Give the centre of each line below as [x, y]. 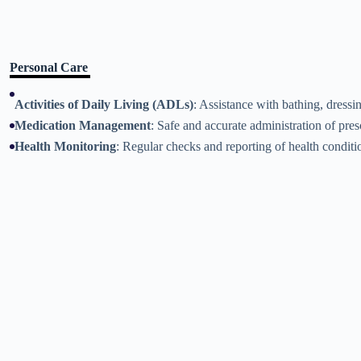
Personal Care [49, 67]
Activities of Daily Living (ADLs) [104, 104]
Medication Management [83, 125]
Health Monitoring [65, 146]
